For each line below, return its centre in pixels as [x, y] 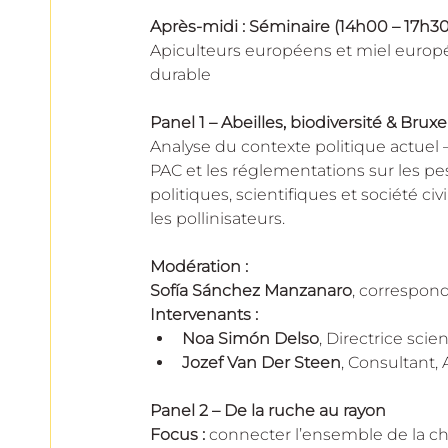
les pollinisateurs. [217, 218]
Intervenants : [204, 314]
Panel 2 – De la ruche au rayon [268, 410]
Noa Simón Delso [250, 338]
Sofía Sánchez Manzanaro [251, 290]
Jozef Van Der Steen [261, 362]
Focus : [177, 434]
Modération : [201, 266]
